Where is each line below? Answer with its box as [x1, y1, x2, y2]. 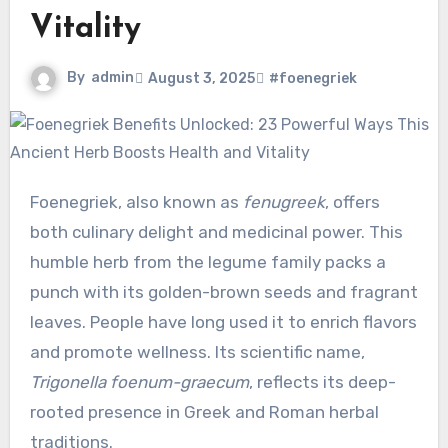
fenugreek [242, 192, 325, 213]
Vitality [29, 13, 141, 46]
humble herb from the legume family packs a [29, 252, 386, 273]
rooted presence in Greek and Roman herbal [29, 402, 379, 423]
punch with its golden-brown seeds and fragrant [29, 282, 418, 303]
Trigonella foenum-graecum [29, 372, 249, 393]
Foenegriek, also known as [38, 192, 243, 213]
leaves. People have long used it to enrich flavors [29, 312, 417, 333]
